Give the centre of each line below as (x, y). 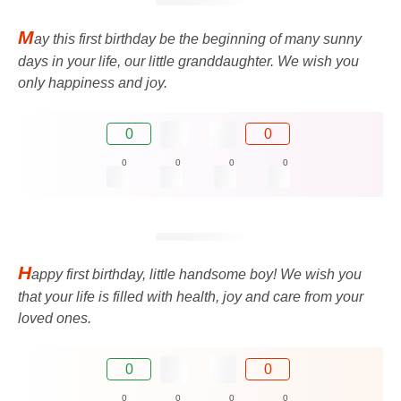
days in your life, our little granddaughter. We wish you (188, 61)
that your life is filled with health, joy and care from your (191, 296)
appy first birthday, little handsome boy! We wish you (196, 274)
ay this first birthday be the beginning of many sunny (198, 38)
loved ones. (55, 318)
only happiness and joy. (93, 82)
